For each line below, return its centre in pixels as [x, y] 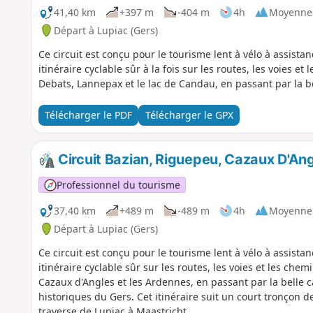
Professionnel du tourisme [118, 184]
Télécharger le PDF [88, 115]
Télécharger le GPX [189, 115]
